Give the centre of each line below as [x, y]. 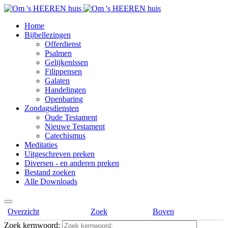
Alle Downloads [51, 181]
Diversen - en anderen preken [72, 163]
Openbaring [64, 99]
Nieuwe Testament [75, 126]
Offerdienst [63, 44]
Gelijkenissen [66, 62]
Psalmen [58, 53]
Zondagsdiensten [52, 108]
